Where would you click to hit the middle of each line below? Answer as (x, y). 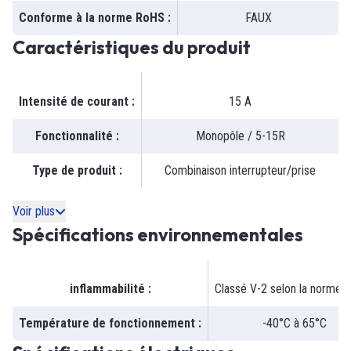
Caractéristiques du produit (132, 48)
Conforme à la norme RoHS (92, 18)
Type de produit (74, 171)
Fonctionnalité (74, 136)
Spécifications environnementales (158, 235)
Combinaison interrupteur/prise (240, 171)
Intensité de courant (74, 102)
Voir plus (34, 212)
